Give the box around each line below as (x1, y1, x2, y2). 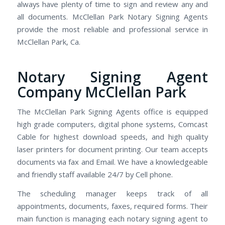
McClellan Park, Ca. (17, 36, 80, 47)
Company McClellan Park (17, 82, 186, 101)
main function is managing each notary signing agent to (17, 213, 208, 223)
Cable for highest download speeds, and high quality (17, 132, 208, 142)
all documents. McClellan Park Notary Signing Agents (17, 11, 208, 22)
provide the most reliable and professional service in (17, 24, 208, 34)
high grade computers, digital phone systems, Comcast (17, 119, 208, 130)
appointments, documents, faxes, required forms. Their (17, 200, 208, 211)
